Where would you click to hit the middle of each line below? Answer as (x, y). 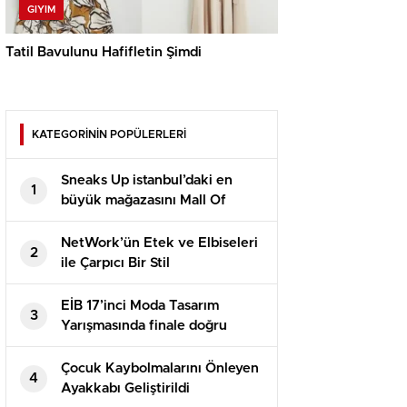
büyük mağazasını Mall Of (144, 201)
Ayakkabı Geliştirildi (125, 389)
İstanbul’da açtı (109, 221)
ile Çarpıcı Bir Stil (115, 263)
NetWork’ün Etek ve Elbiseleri (159, 243)
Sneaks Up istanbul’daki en (147, 181)
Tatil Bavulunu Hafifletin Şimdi (104, 53)
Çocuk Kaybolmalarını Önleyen (160, 369)
